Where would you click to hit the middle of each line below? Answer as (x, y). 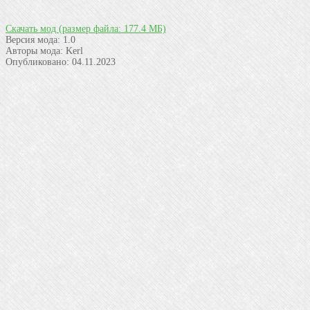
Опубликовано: (37, 62)
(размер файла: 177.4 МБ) (112, 28)
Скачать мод (32, 28)
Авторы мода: (34, 51)
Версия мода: (33, 39)
